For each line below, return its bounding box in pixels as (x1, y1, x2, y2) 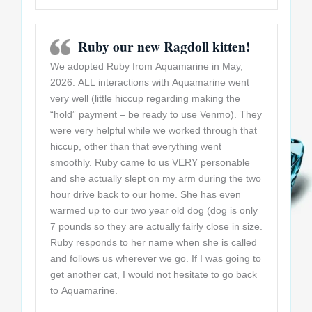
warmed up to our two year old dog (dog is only (49, 205, 258, 217)
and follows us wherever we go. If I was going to (49, 253, 261, 265)
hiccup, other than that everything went (49, 141, 221, 153)
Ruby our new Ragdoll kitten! (77, 37, 250, 57)
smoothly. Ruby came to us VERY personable (49, 157, 250, 169)
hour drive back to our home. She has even (49, 189, 241, 201)
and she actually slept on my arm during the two (49, 173, 261, 185)
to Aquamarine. (49, 285, 118, 297)
